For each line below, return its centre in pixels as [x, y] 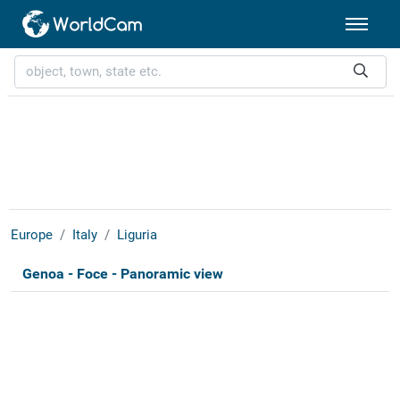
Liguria [137, 235]
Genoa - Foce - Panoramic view [122, 274]
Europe [31, 235]
